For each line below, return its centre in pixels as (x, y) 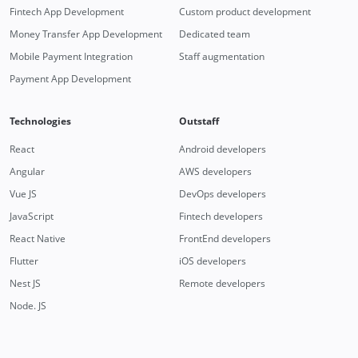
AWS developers (215, 172)
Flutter (24, 261)
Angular (27, 172)
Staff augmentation (221, 57)
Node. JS (28, 306)
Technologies (40, 121)
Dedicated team (214, 34)
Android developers (222, 149)
